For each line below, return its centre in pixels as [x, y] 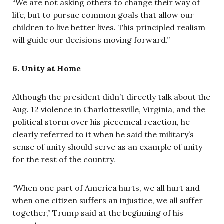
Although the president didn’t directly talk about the [111, 97]
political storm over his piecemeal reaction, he [101, 122]
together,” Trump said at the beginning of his [98, 213]
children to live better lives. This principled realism [109, 27]
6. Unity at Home [47, 68]
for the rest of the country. [64, 159]
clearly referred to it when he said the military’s [103, 134]
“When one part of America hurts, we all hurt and [106, 188]
